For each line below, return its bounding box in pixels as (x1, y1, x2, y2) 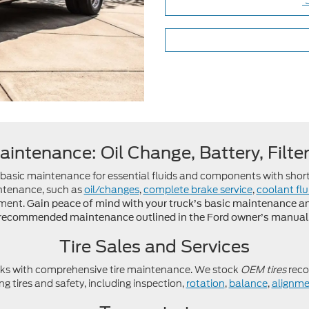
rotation (186, 276, 225, 290)
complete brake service (143, 182, 252, 197)
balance (228, 276, 268, 290)
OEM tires (241, 262, 286, 277)
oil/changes (83, 182, 139, 197)
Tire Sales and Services (59, 236, 250, 257)
